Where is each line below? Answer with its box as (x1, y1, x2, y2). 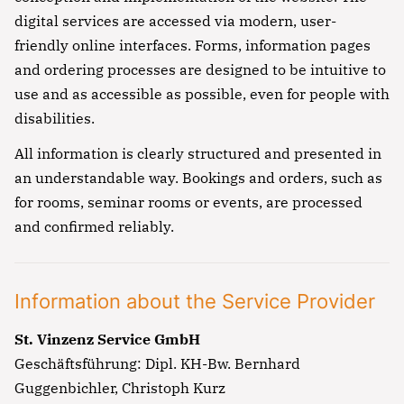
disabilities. (14, 109, 95, 128)
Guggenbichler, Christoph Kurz (14, 379, 225, 398)
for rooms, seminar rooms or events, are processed (14, 193, 363, 212)
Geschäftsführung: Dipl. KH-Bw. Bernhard (14, 354, 300, 373)
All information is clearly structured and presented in (14, 144, 381, 163)
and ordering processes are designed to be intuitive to (14, 60, 386, 79)
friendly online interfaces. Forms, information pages (14, 36, 371, 55)
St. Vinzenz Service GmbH (14, 330, 200, 349)
